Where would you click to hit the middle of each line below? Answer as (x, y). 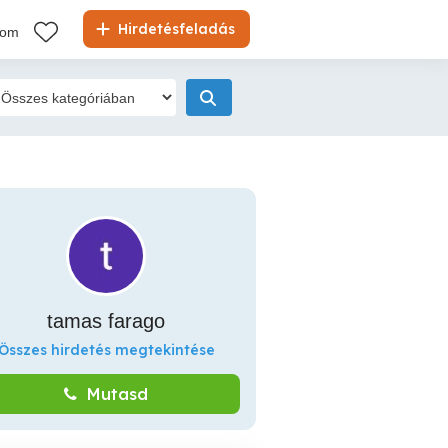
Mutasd (117, 394)
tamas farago (106, 321)
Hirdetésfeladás (174, 29)
